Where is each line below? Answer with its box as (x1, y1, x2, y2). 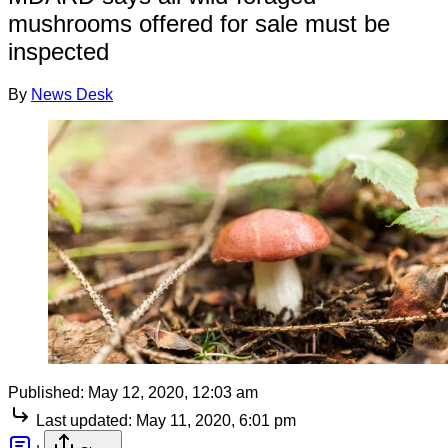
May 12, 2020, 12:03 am (88, 383, 258, 401)
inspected (8, 37, 109, 65)
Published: (8, 383, 84, 401)
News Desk (31, 85, 113, 103)
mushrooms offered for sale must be (8, 9, 390, 37)
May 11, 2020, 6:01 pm (136, 411, 296, 429)
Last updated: (36, 411, 132, 429)
